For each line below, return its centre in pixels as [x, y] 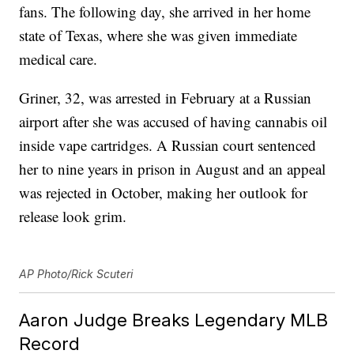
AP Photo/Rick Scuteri [76, 274]
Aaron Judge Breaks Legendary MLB [174, 320]
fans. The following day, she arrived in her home [165, 12]
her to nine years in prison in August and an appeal [173, 169]
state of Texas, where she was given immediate [158, 36]
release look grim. [73, 217]
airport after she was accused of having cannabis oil [173, 122]
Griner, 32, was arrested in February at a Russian [166, 98]
